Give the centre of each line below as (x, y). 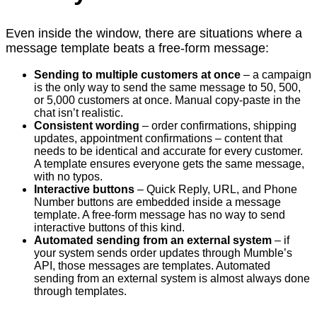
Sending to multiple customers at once (137, 74)
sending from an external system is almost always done (172, 278)
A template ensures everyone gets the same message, (169, 163)
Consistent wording (87, 125)
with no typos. (68, 176)
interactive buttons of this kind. (109, 227)
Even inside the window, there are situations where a (154, 33)
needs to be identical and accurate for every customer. (168, 151)
